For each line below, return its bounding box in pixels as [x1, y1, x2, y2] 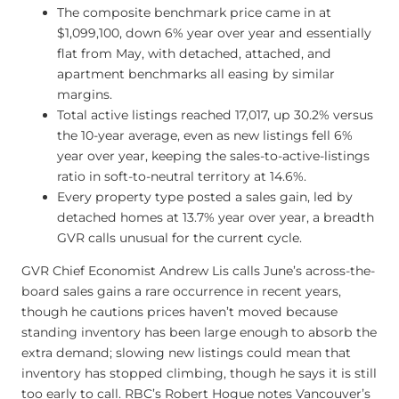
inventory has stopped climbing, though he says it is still [21, 365, 377, 382]
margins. [57, 86, 112, 103]
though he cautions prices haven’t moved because [21, 304, 338, 321]
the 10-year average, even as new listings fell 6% [57, 127, 353, 144]
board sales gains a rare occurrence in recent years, [21, 283, 341, 300]
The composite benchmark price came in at [57, 4, 331, 21]
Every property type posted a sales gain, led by [57, 189, 353, 206]
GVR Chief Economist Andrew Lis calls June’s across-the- [21, 263, 375, 280]
